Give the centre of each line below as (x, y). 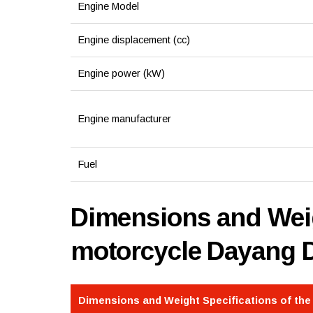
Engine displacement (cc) (134, 40)
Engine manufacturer (124, 119)
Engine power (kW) (121, 74)
